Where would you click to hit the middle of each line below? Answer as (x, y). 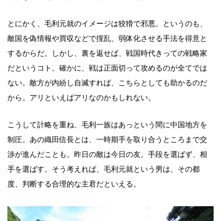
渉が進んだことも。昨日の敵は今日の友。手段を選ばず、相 (107, 154)
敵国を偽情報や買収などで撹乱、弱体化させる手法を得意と (107, 38)
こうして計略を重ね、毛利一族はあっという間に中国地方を (107, 125)
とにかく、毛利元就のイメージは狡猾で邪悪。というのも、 (107, 23)
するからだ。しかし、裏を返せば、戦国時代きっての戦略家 (107, 53)
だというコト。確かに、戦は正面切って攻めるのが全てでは (107, 68)
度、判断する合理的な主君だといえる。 (74, 184)
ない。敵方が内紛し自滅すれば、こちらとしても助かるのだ (107, 83)
